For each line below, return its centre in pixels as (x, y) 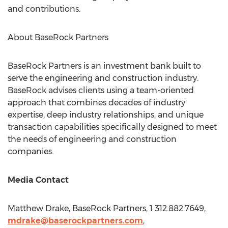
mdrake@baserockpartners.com (75, 221)
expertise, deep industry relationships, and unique (106, 115)
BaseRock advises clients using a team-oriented (101, 90)
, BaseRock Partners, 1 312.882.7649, (137, 208)
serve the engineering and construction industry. (103, 78)
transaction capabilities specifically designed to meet (112, 127)
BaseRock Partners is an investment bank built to (104, 66)
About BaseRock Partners (59, 37)
